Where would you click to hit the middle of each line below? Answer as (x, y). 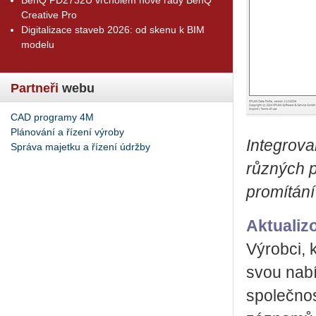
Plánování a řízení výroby (67, 132)
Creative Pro (49, 14)
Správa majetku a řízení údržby (80, 146)
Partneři (35, 88)
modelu (38, 44)
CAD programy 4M (52, 117)
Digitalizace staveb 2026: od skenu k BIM (113, 29)
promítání (280, 192)
